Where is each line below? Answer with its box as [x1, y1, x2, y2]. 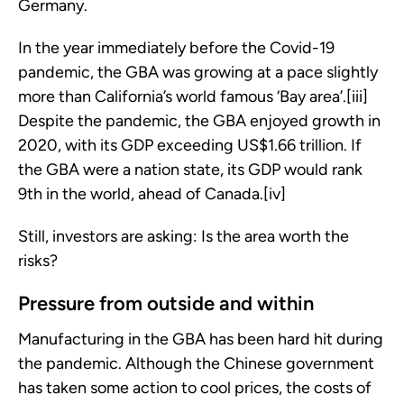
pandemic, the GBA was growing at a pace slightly [18, 62, 378, 83]
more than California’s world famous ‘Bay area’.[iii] [18, 87, 368, 107]
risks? [18, 251, 58, 271]
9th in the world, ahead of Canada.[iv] [18, 184, 286, 205]
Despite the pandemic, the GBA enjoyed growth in [18, 111, 381, 132]
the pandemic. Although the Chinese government [18, 353, 374, 374]
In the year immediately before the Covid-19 [18, 38, 335, 59]
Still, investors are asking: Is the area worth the [18, 226, 349, 247]
